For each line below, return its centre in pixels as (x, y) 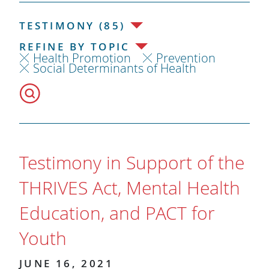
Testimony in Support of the (131, 162)
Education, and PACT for (117, 213)
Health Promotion (82, 58)
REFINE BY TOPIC (74, 46)
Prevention (186, 58)
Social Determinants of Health (114, 68)
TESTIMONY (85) (72, 25)
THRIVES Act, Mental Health (129, 188)
